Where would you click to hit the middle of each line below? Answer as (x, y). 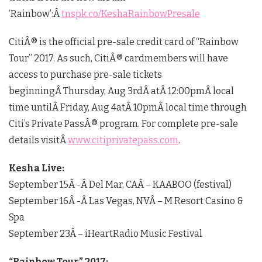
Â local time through (202, 107)
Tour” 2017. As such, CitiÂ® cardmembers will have (118, 58)
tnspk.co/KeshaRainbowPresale (131, 13)
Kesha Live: (37, 168)
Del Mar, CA (113, 184)
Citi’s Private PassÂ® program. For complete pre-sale (123, 123)
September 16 (39, 201)
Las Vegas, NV (119, 201)
